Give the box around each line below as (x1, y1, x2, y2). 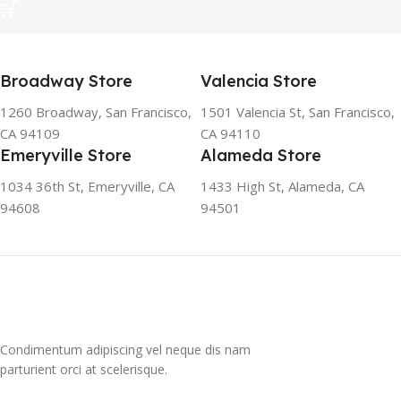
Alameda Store (200, 145, 321, 166)
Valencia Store (200, 71, 317, 92)
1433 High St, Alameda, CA (200, 177, 364, 196)
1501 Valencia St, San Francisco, (200, 103, 395, 122)
